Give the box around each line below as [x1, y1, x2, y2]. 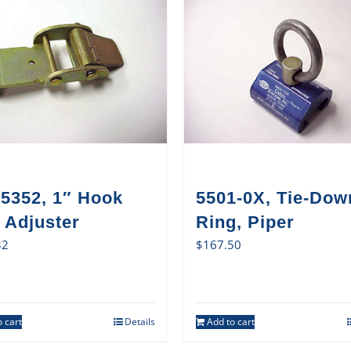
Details [125, 314, 155, 328]
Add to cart [207, 314, 255, 328]
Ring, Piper [196, 212, 295, 232]
